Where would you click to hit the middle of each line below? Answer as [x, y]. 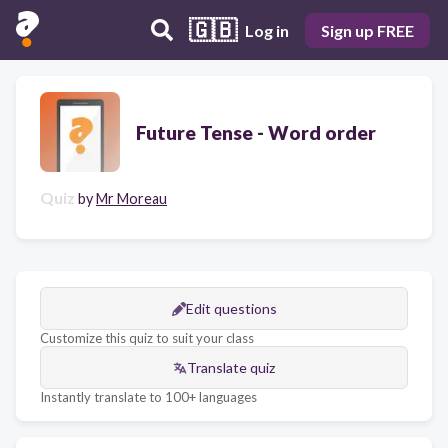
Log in [267, 30]
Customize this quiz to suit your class [147, 338]
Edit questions [231, 308]
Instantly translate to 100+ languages [148, 397]
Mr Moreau [131, 198]
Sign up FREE [367, 30]
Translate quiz [231, 367]
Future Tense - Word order [256, 132]
